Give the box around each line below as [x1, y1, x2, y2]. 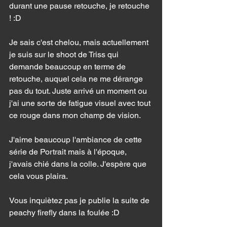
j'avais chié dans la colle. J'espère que [9, 159, 148, 169]
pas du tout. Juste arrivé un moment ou [9, 86, 149, 96]
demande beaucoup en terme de [9, 62, 128, 71]
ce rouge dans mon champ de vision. [9, 110, 142, 120]
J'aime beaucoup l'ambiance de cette [9, 135, 144, 144]
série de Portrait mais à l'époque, [9, 147, 129, 157]
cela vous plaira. [9, 171, 68, 181]
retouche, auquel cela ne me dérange [9, 74, 145, 84]
